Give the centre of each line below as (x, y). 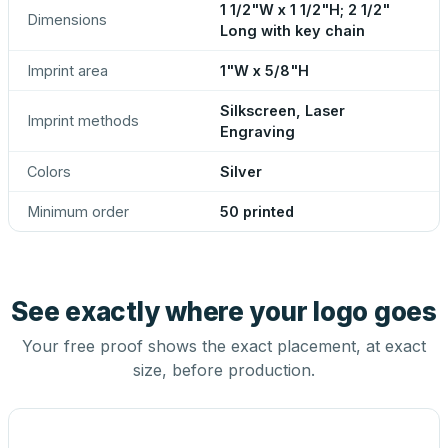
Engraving (257, 131)
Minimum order (78, 211)
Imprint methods (83, 120)
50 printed (257, 211)
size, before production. (224, 370)
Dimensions (67, 19)
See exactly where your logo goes (224, 311)
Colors (49, 171)
